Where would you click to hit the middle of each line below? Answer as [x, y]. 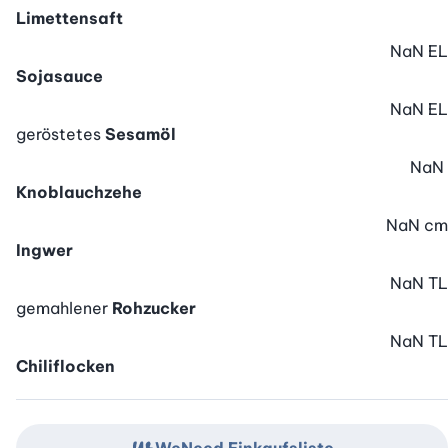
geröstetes [60, 134]
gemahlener [64, 308]
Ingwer [44, 250]
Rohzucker [154, 308]
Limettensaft [69, 18]
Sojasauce [59, 76]
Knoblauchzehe [79, 192]
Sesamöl [140, 134]
